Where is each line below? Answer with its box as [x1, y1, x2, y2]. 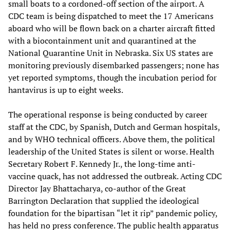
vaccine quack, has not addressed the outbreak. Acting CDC [8, 170, 222, 182]
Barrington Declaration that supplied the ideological [8, 195, 199, 206]
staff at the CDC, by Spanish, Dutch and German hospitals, [8, 121, 220, 132]
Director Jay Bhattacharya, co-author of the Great [8, 182, 186, 194]
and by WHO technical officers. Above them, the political [8, 133, 215, 145]
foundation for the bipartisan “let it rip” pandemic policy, [8, 207, 217, 219]
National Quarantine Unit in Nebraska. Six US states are [8, 47, 213, 59]
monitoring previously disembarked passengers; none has [8, 59, 219, 71]
